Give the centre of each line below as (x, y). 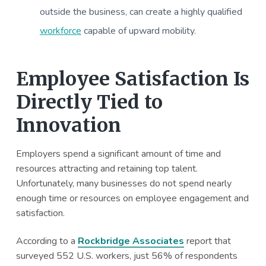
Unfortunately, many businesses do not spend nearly (123, 183)
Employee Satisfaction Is (132, 79)
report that (207, 241)
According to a (47, 241)
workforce (60, 31)
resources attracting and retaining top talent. (107, 168)
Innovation (68, 125)
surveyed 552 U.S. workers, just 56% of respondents (126, 256)
